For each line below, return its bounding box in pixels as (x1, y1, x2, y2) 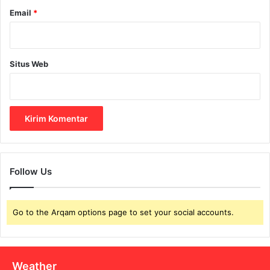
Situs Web (10, 58, 48, 69)
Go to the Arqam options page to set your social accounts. (13, 207, 234, 217)
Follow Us (10, 165, 52, 177)
